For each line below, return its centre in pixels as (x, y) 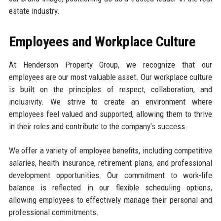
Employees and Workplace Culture (102, 41)
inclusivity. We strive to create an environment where (110, 101)
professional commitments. (54, 212)
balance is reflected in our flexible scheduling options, (110, 187)
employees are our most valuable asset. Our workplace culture (110, 77)
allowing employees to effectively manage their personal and (110, 200)
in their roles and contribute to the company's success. (98, 126)
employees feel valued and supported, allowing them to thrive (110, 114)
